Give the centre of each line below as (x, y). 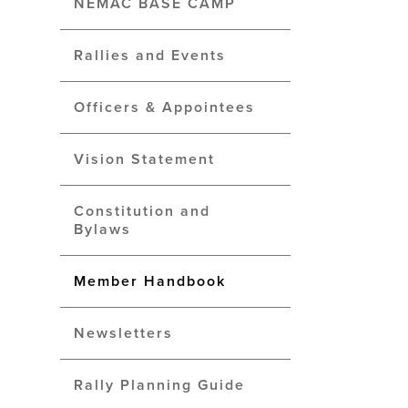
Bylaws (102, 229)
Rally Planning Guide (159, 385)
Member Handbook (150, 281)
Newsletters (123, 333)
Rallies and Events (150, 56)
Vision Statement (144, 159)
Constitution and (142, 211)
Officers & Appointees (164, 107)
